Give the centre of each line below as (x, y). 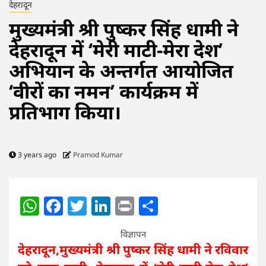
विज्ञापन (133, 234)
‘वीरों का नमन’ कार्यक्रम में (104, 91)
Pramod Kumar (98, 155)
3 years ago (37, 155)
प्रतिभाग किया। (65, 112)
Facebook (105, 206)
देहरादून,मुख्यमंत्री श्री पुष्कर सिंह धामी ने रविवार (133, 250)
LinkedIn (149, 206)
